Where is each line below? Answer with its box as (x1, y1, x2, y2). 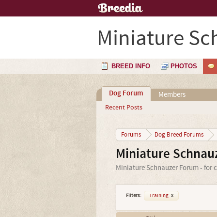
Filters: (125, 192, 141, 199)
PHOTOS (170, 62, 197, 70)
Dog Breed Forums (154, 131, 203, 139)
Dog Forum (108, 89, 143, 98)
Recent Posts (105, 103, 142, 112)
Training (149, 192, 170, 199)
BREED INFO (111, 62, 150, 70)
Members (158, 90, 186, 99)
